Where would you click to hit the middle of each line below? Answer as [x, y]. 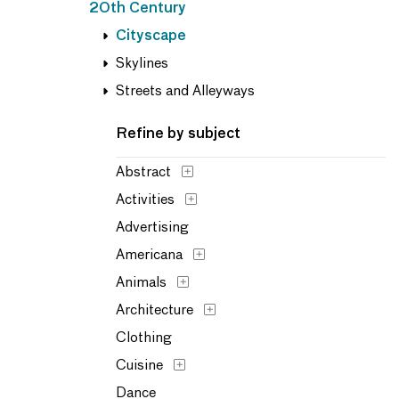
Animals [141, 283]
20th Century [138, 9]
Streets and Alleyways [185, 92]
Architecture [155, 311]
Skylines [142, 64]
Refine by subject [178, 134]
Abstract [143, 173]
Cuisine [139, 366]
